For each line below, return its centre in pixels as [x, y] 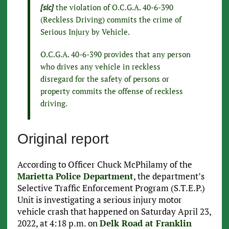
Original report [63, 139]
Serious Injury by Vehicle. [85, 32]
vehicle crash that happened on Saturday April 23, [114, 212]
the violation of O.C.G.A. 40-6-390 [114, 7]
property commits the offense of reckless [111, 91]
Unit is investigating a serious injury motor [99, 200]
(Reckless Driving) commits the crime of [111, 20]
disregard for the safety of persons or [105, 79]
